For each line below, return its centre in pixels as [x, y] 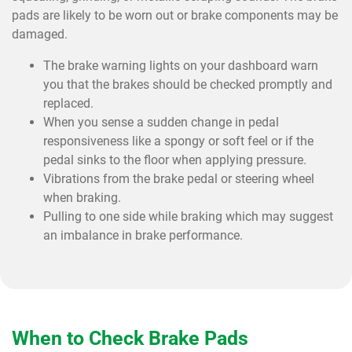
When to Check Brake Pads [130, 338]
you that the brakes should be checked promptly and [188, 84]
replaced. [68, 103]
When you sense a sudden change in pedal [161, 122]
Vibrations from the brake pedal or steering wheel [179, 179]
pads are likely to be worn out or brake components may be [175, 15]
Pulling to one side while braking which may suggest [188, 216]
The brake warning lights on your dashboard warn [181, 66]
